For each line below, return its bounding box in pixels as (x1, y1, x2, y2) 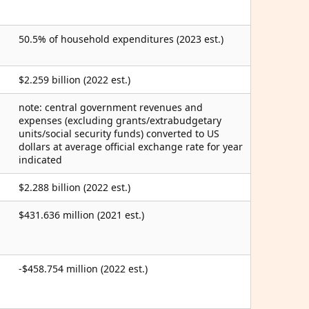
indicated (19, 153, 62, 166)
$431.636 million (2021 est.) (19, 208, 144, 221)
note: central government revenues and (19, 101, 203, 114)
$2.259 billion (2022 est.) (19, 73, 130, 86)
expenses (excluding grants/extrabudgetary (19, 114, 221, 127)
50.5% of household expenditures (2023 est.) (19, 32, 223, 46)
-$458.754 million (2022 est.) (19, 262, 148, 275)
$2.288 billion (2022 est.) (19, 181, 130, 194)
